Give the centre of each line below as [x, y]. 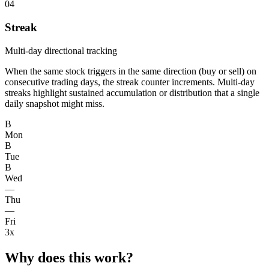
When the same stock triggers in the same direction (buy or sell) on [131, 71]
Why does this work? [69, 257]
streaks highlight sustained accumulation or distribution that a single [132, 92]
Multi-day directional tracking [61, 50]
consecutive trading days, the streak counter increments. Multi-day [130, 82]
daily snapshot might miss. [55, 103]
